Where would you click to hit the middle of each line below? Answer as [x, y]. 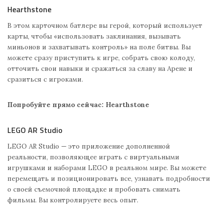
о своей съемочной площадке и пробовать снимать [94, 189]
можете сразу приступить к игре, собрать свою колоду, [101, 58]
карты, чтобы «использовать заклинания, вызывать [94, 36]
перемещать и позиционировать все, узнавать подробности [109, 179]
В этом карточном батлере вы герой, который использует [105, 26]
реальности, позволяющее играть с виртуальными [93, 157]
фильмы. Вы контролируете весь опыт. [73, 200]
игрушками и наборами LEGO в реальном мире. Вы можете [107, 168]
